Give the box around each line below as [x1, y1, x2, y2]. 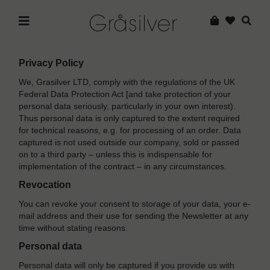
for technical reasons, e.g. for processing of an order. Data [19, 125, 242, 136]
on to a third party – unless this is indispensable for [19, 149, 213, 160]
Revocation [19, 180, 72, 190]
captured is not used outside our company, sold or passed [19, 137, 240, 148]
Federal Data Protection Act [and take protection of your [19, 89, 231, 99]
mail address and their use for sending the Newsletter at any [19, 211, 249, 221]
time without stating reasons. [19, 223, 128, 233]
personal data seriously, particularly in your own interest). [19, 101, 236, 111]
